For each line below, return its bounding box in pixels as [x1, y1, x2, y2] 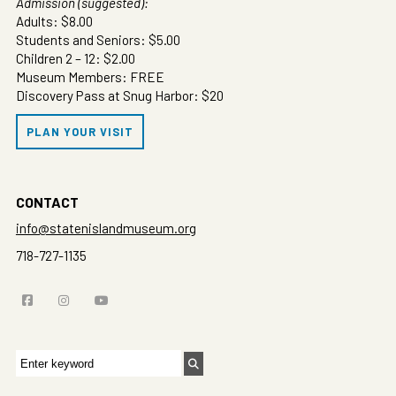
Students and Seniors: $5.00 [15, 31, 180, 48]
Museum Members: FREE [15, 68, 164, 85]
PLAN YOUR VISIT [26, 124, 133, 139]
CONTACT [15, 193, 79, 210]
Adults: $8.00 [15, 12, 93, 29]
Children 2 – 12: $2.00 [15, 49, 135, 66]
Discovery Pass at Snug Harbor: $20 [15, 87, 224, 103]
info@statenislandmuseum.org [15, 219, 196, 236]
